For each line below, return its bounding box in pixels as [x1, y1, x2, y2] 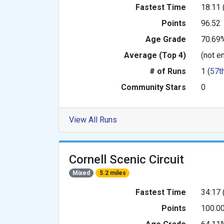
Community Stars [121, 82, 186, 92]
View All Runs [69, 115, 117, 125]
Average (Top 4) [124, 50, 186, 60]
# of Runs [149, 66, 186, 76]
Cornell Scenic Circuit [69, 152, 184, 167]
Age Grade [145, 34, 186, 44]
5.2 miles [99, 169, 126, 177]
